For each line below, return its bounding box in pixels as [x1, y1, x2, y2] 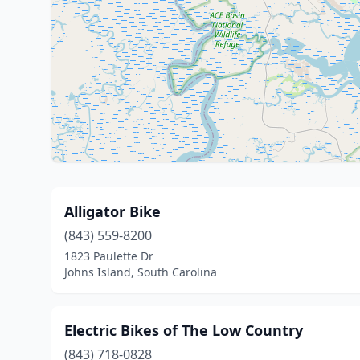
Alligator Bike [64, 202, 161, 221]
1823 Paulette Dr [64, 248, 153, 264]
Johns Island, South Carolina [64, 264, 217, 280]
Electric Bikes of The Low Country [64, 321, 303, 340]
